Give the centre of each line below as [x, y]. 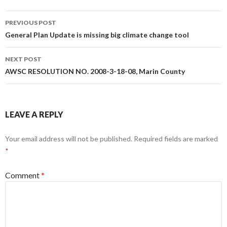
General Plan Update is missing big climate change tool [97, 34]
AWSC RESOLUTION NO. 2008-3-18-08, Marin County [95, 71]
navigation [36, 36]
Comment [23, 175]
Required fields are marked [176, 138]
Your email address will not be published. [69, 138]
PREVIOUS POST [31, 22]
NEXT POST [23, 59]
